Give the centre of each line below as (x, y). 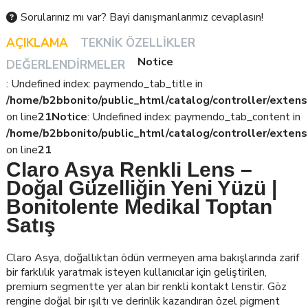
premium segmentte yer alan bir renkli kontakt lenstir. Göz (146, 286)
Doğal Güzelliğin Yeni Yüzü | (142, 188)
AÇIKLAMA (37, 43)
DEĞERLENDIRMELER (66, 65)
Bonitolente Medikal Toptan (139, 206)
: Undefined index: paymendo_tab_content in (194, 117)
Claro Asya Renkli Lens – (129, 169)
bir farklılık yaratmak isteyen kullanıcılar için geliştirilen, (136, 272)
